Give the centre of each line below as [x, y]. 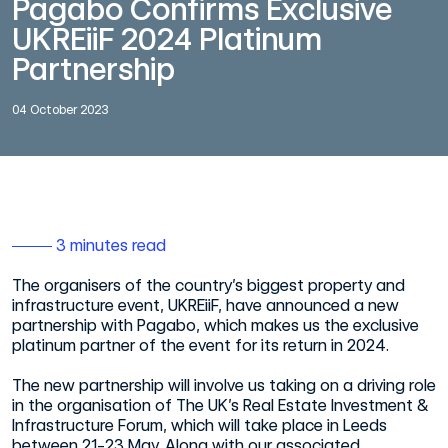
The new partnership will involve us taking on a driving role [224, 385]
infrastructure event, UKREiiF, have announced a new [205, 305]
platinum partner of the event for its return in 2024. [200, 345]
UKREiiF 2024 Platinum [167, 38]
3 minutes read [109, 245]
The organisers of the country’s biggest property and [208, 285]
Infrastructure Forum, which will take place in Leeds [199, 425]
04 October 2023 [60, 109]
